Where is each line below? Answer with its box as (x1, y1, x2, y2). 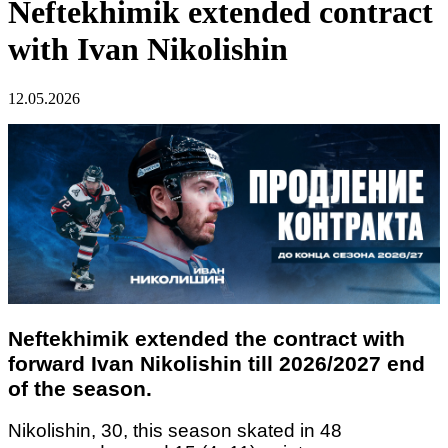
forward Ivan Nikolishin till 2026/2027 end (8, 351, 425, 376)
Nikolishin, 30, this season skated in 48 (8, 420, 342, 442)
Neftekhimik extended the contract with (8, 326, 405, 351)
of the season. (8, 376, 152, 401)
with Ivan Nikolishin (8, 31, 288, 68)
